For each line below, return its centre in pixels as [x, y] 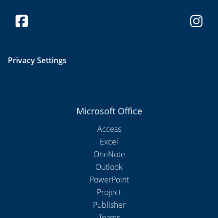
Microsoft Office [109, 111]
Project [109, 192]
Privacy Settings [37, 61]
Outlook [109, 167]
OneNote [109, 154]
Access [109, 129]
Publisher [109, 205]
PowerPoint [109, 180]
